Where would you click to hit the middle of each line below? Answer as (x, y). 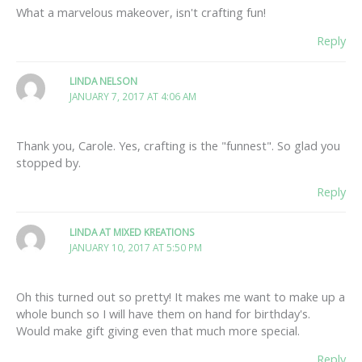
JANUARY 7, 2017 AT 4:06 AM (133, 97)
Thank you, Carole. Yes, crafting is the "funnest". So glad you (178, 146)
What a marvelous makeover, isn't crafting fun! (141, 12)
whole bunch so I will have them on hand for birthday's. (163, 313)
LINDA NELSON (104, 81)
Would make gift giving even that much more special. (158, 330)
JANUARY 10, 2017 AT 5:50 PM (136, 247)
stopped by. (48, 163)
